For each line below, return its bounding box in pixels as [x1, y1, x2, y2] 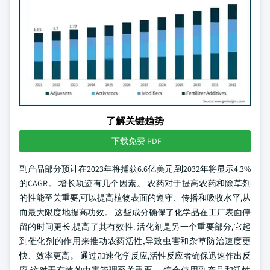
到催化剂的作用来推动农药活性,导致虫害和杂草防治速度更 [19, 236, 251, 246]
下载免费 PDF [111, 136, 162, 146]
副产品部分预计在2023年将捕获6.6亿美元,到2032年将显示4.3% [19, 163, 251, 174]
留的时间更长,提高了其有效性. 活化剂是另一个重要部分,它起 [19, 221, 251, 232]
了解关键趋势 [106, 115, 164, 127]
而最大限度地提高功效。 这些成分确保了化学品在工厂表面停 [19, 207, 251, 218]
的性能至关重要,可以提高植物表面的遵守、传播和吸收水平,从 [19, 192, 251, 203]
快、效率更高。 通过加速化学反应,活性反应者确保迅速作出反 [19, 250, 251, 261]
